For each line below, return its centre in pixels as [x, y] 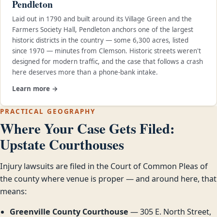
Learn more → [35, 89]
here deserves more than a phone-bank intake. [85, 72]
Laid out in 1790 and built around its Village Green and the [102, 19]
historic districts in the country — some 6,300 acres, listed [100, 40]
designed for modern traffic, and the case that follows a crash [108, 62]
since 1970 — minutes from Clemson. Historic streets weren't [107, 51]
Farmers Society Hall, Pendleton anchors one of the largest [103, 30]
